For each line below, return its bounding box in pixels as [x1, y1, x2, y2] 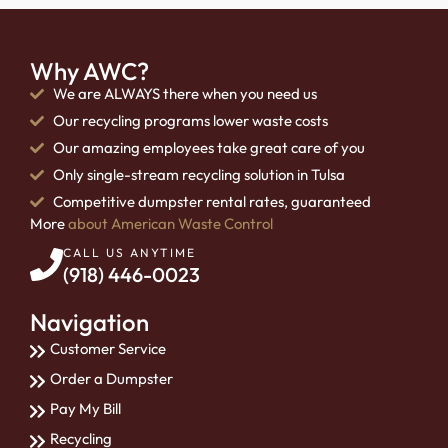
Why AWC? [30, 55, 149, 86]
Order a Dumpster [50, 369, 173, 389]
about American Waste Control [68, 213, 273, 233]
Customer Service [50, 339, 166, 359]
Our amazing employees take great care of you [52, 137, 365, 157]
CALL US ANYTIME [63, 245, 196, 261]
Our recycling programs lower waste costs [52, 110, 328, 130]
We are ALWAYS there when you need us [52, 83, 317, 103]
